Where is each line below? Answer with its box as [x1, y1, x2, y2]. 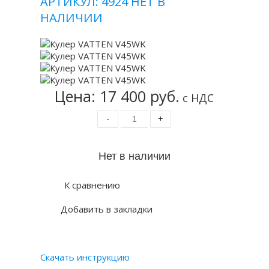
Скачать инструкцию [40, 251, 130, 263]
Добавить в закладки [61, 203, 153, 215]
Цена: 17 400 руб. [55, 86, 180, 106]
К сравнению [64, 179, 121, 191]
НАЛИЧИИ [40, 10, 103, 26]
